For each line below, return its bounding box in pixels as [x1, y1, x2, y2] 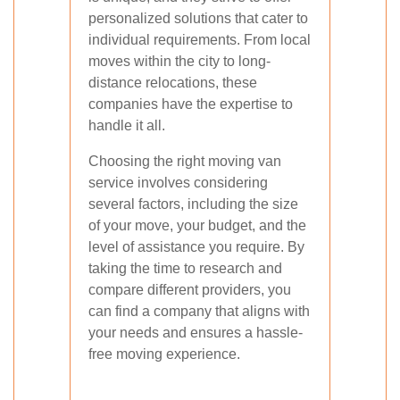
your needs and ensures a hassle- [88, 325, 303, 340]
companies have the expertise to [88, 96, 293, 112]
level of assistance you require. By [88, 239, 304, 254]
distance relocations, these [88, 75, 257, 90]
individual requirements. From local [88, 32, 311, 47]
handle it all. [88, 118, 165, 133]
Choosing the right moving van [88, 154, 281, 169]
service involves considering [88, 175, 268, 190]
